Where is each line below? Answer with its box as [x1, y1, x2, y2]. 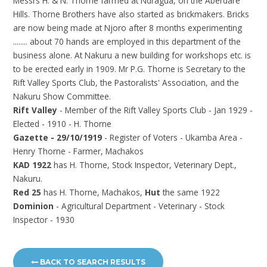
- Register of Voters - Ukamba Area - [104, 131, 243, 143]
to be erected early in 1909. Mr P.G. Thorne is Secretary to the [13, 63, 246, 74]
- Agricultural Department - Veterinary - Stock [56, 200, 225, 212]
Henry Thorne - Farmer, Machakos [13, 145, 144, 157]
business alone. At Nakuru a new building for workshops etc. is [13, 49, 252, 61]
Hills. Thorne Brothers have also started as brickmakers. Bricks [13, 8, 250, 20]
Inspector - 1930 [13, 213, 75, 225]
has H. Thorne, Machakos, [44, 186, 145, 198]
